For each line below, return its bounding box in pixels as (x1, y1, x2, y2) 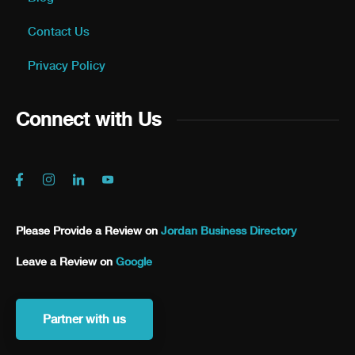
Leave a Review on (16, 255, 116, 269)
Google (116, 255, 152, 269)
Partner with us (43, 312, 126, 327)
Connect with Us (16, 108, 161, 132)
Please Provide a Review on (16, 224, 161, 238)
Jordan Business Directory (161, 224, 296, 238)
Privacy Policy (28, 59, 105, 74)
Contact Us (28, 25, 90, 40)
